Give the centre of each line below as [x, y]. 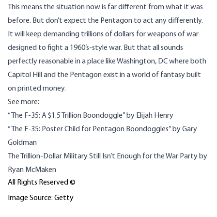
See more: [23, 102]
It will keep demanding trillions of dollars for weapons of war [103, 35]
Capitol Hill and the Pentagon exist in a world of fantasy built [104, 75]
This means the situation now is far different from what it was [105, 8]
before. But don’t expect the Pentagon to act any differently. [105, 21]
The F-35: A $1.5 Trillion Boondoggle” [68, 116]
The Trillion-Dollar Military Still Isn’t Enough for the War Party [103, 157]
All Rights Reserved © [42, 183]
